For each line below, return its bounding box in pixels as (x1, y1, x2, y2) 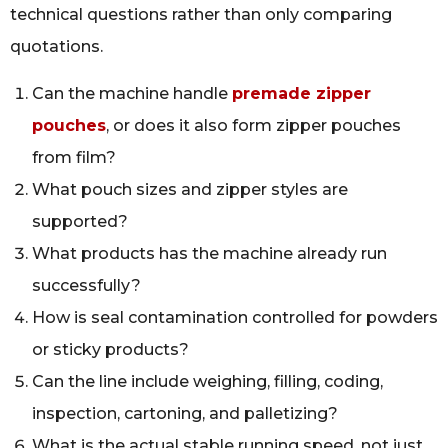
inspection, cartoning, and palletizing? (32, 403, 338, 423)
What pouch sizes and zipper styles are (32, 179, 348, 199)
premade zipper (232, 83, 371, 103)
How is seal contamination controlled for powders (32, 307, 438, 327)
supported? (32, 211, 128, 231)
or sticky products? (32, 339, 189, 359)
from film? (32, 147, 116, 167)
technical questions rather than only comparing (10, 5, 392, 25)
